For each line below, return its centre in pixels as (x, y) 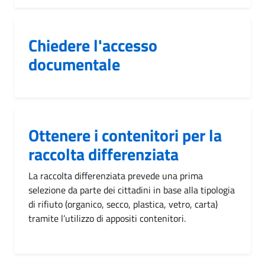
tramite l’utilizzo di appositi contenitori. (107, 218)
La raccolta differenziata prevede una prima (116, 175)
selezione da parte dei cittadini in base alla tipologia (132, 190)
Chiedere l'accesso (93, 45)
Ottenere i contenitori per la (125, 135)
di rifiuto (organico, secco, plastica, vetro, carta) (123, 204)
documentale (74, 64)
